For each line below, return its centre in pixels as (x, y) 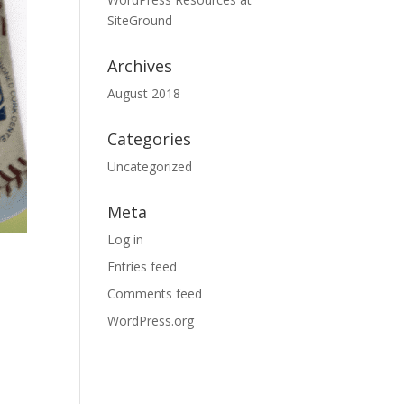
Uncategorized (150, 166)
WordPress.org (151, 321)
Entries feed (142, 266)
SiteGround (140, 20)
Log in (126, 239)
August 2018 (144, 93)
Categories (150, 139)
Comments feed (155, 294)
